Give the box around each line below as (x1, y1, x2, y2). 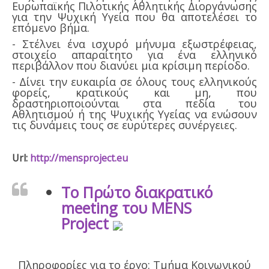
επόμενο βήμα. (12, 20, 89, 35)
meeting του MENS (61, 198, 192, 219)
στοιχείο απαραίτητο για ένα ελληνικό (12, 47, 257, 62)
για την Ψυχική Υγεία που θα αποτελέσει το (12, 10, 257, 25)
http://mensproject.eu (30, 151, 128, 165)
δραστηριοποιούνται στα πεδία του (12, 96, 257, 111)
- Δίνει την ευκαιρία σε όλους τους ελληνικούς (12, 74, 257, 89)
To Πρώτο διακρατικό (61, 182, 213, 203)
